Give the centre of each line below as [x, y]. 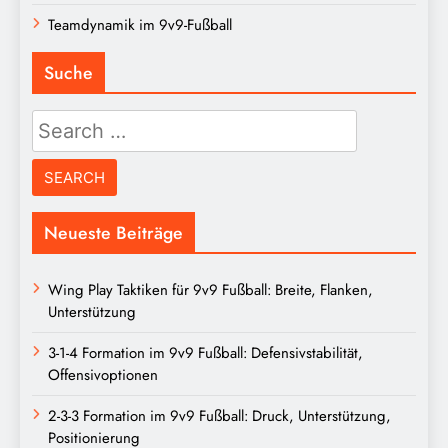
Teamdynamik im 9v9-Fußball [140, 25]
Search [59, 122]
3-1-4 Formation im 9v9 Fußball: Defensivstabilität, [205, 353]
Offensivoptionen [103, 375]
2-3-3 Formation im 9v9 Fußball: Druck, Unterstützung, [219, 416]
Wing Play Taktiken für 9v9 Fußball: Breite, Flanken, [210, 290]
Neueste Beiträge [113, 233]
